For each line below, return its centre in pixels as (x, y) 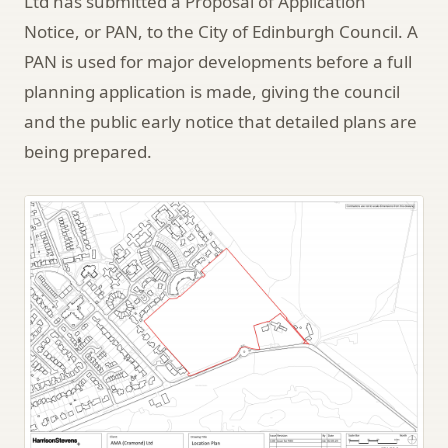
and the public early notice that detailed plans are (220, 121)
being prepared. (88, 151)
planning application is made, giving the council (212, 91)
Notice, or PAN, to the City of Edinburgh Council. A (221, 31)
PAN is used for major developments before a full (218, 61)
